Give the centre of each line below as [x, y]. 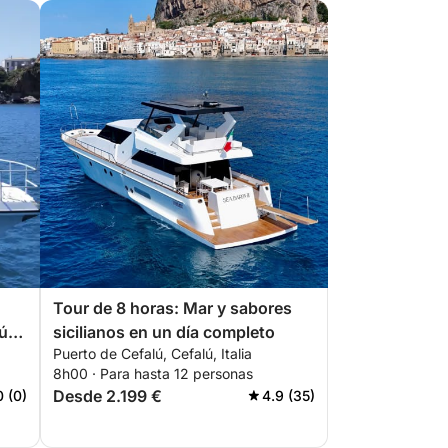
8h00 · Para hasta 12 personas [153, 373]
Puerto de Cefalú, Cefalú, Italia [152, 353]
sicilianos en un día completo [164, 332]
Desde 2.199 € [107, 396]
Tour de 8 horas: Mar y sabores [172, 308]
